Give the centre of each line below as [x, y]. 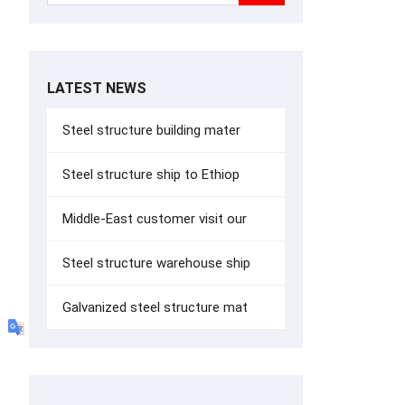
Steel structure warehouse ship [155, 263]
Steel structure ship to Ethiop [149, 174]
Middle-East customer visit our [153, 219]
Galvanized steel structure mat [153, 307]
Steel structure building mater [150, 130]
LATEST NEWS [97, 88]
